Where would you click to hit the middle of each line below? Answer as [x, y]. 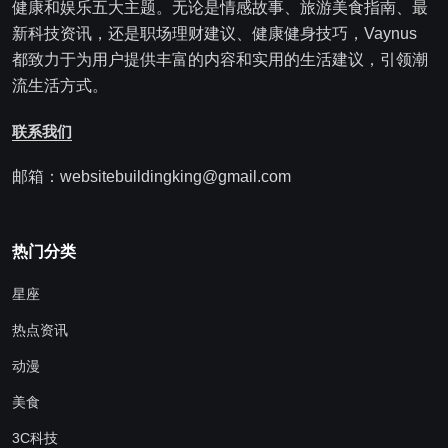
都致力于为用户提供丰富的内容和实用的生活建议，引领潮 [220, 60]
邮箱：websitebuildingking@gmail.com [151, 177]
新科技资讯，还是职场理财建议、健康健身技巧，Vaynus [214, 34]
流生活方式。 [60, 86]
